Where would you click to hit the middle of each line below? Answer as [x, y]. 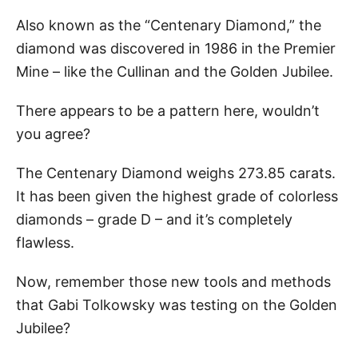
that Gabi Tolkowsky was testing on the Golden [177, 304]
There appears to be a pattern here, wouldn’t [168, 110]
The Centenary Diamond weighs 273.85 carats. [176, 173]
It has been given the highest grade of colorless [177, 196]
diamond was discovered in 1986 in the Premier [176, 48]
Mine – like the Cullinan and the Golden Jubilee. [177, 71]
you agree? [53, 133]
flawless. [45, 242]
